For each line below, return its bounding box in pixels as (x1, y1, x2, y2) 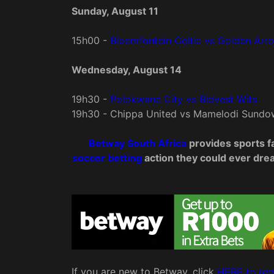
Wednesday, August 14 (72, 64, 182, 76)
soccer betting (72, 152, 142, 165)
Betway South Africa (89, 137, 187, 150)
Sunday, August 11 (72, 5, 158, 18)
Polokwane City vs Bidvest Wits (110, 93, 257, 106)
